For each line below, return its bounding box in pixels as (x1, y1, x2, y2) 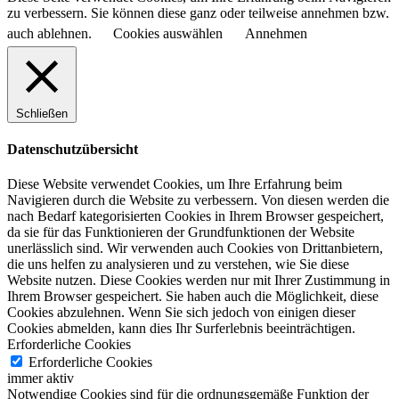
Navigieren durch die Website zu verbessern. (7, 192, 257, 208)
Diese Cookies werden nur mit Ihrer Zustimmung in (100, 273, 390, 289)
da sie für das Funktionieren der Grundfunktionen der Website (7, 224, 354, 240)
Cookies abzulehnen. (7, 305, 125, 321)
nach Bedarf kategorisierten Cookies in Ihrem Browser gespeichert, (7, 208, 384, 224)
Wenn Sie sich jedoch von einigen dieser (128, 305, 355, 321)
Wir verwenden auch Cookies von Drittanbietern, (107, 240, 383, 256)
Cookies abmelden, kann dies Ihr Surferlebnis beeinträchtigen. (7, 321, 355, 337)
